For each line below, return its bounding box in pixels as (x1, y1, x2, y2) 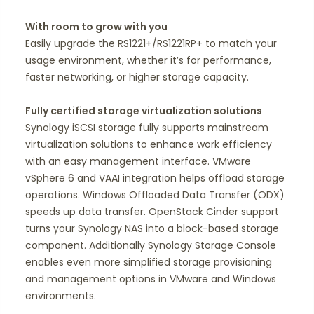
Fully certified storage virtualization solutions (25, 104, 262, 118)
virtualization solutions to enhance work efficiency (25, 137, 272, 152)
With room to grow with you (25, 20, 168, 34)
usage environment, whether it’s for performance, (25, 53, 271, 68)
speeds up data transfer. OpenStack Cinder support (25, 205, 279, 219)
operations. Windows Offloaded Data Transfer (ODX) (25, 188, 285, 203)
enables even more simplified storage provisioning (25, 255, 272, 270)
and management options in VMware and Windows (25, 272, 276, 287)
